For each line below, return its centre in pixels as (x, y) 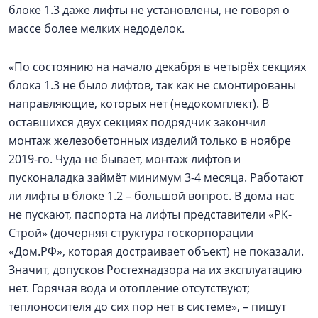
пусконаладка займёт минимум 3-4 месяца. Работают (156, 177)
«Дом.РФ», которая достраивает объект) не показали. (156, 251)
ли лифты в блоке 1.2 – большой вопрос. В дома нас (152, 196)
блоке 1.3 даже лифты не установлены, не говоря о (149, 10)
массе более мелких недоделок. (97, 28)
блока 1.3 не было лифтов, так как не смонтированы (152, 85)
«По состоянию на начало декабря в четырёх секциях (157, 67)
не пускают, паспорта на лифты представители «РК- (150, 214)
